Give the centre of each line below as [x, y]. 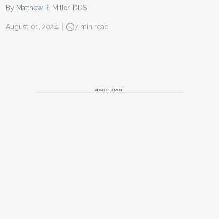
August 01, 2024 [32, 27]
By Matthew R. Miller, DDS [46, 8]
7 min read [91, 27]
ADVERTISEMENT [109, 90]
